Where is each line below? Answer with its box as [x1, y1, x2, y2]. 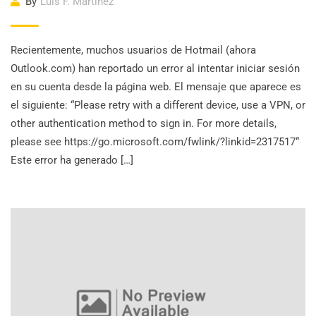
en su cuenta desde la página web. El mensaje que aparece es [11, 80, 301, 93]
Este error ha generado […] [11, 154, 133, 166]
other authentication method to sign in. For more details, [11, 117, 276, 130]
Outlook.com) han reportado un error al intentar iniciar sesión [11, 62, 300, 75]
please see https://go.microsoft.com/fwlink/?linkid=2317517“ [11, 135, 299, 148]
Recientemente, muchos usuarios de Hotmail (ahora [11, 44, 256, 56]
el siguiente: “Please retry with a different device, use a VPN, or [11, 99, 305, 111]
